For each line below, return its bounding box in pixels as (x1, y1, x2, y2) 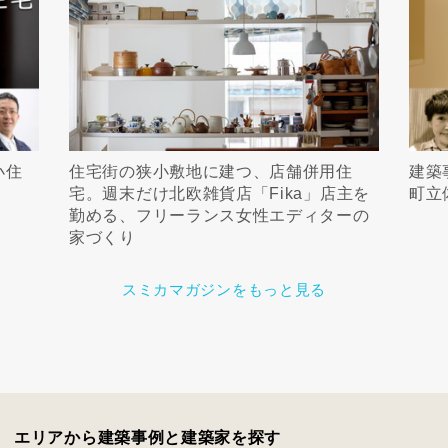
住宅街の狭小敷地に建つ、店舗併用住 (69, 163, 353, 180)
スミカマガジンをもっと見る (121, 281, 327, 298)
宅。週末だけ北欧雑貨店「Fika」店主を (69, 185, 370, 202)
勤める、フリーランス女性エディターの (69, 207, 370, 224)
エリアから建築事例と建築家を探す (14, 429, 282, 446)
